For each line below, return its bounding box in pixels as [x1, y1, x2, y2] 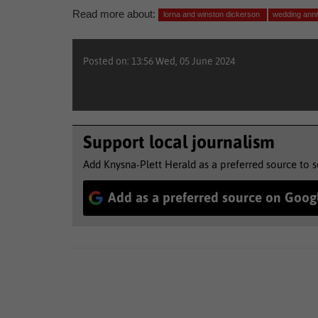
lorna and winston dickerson [163, 10, 262, 19]
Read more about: [72, 7, 155, 20]
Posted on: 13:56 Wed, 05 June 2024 [83, 55, 235, 67]
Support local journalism [83, 131, 275, 152]
